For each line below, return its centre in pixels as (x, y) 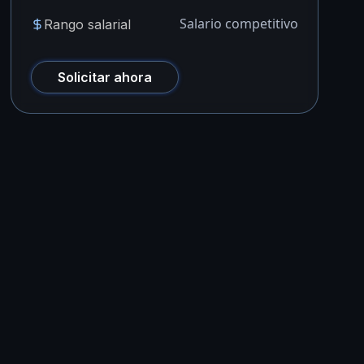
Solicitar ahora (105, 77)
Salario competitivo (238, 24)
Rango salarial (88, 24)
